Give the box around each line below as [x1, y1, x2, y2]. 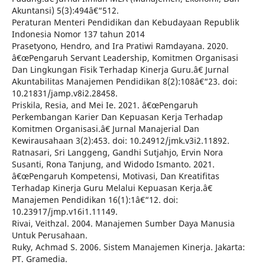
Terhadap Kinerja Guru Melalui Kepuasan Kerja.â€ [11, 182, 212, 194]
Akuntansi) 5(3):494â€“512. [11, 5, 119, 17]
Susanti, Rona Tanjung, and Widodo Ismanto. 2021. [11, 159, 215, 170]
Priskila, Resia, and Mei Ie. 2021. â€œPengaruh [11, 99, 198, 111]
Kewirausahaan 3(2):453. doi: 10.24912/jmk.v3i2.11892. [11, 135, 230, 147]
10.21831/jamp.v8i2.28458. [11, 88, 118, 99]
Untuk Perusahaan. [11, 230, 88, 241]
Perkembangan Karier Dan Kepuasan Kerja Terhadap [11, 111, 223, 123]
